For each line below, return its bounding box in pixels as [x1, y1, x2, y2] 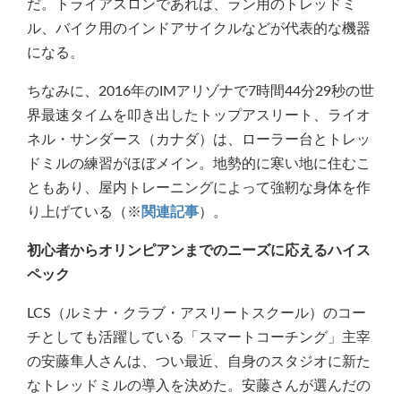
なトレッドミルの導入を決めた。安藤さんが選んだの [27, 378, 371, 393]
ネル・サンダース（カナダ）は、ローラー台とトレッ [27, 132, 371, 147]
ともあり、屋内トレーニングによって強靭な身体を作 [27, 180, 371, 195]
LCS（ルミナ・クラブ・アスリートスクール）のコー [27, 305, 366, 320]
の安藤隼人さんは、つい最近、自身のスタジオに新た [27, 354, 371, 369]
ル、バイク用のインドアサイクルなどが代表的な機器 [27, 21, 371, 36]
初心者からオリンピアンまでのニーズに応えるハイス [27, 243, 371, 258]
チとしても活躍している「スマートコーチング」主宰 [27, 329, 371, 345]
